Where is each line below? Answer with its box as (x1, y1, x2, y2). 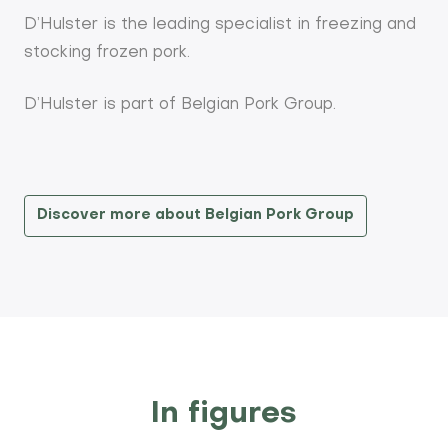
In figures (151, 399, 297, 429)
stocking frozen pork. (23, 44, 190, 61)
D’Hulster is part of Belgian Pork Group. (23, 96, 336, 113)
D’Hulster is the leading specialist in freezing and (23, 16, 416, 33)
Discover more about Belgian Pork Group (36, 208, 354, 222)
